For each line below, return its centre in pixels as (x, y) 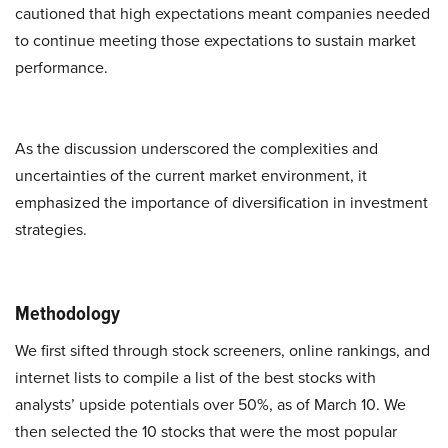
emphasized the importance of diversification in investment (221, 202)
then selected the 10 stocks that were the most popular (206, 431)
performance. (61, 67)
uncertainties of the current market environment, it (191, 175)
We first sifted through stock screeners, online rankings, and (222, 350)
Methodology (67, 313)
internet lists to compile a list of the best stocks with (195, 377)
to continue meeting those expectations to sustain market (215, 40)
